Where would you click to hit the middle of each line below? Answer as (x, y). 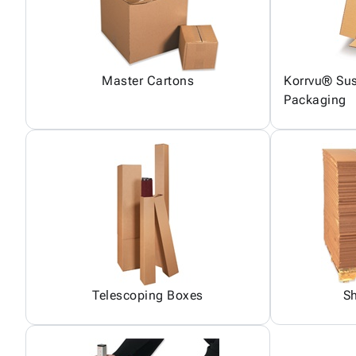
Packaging (315, 100)
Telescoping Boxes (148, 295)
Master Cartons (148, 81)
